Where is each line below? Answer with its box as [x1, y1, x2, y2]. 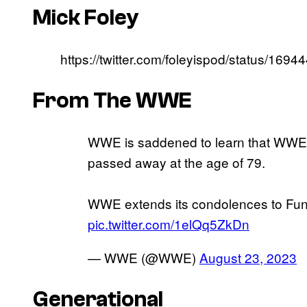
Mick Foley [33, 5, 139, 30]
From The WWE [33, 88, 192, 113]
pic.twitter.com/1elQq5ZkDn [88, 214, 249, 234]
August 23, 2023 [199, 248, 297, 267]
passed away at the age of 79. [88, 153, 265, 172]
